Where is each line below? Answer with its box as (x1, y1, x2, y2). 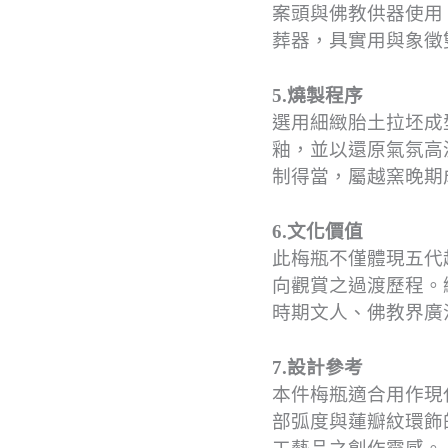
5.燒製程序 (272, 84, 363, 106)
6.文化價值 (272, 220, 363, 242)
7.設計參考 (272, 356, 363, 378)
